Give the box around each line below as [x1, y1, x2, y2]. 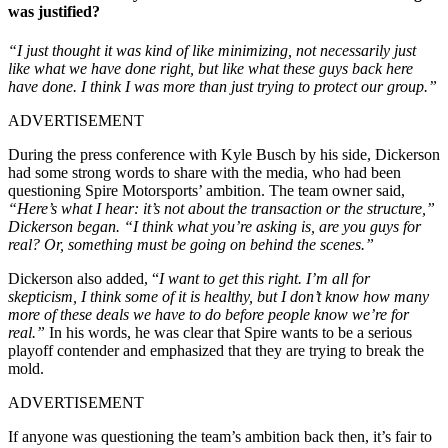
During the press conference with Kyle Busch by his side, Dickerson [8, 146, 440, 164]
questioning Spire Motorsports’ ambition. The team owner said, [8, 182, 405, 200]
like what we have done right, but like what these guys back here [8, 60, 413, 78]
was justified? [8, 2, 100, 20]
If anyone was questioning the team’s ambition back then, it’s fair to [8, 428, 432, 446]
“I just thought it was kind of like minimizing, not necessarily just [8, 42, 416, 60]
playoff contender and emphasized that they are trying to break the [8, 342, 424, 360]
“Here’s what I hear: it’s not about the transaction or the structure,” [8, 200, 435, 218]
